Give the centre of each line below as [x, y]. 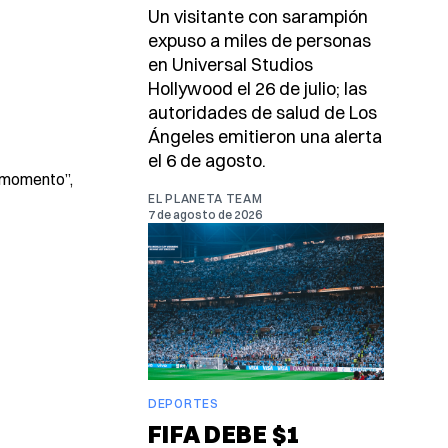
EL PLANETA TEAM [205, 199]
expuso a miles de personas [259, 41]
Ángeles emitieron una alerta [265, 137]
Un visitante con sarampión [258, 17]
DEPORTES [183, 404]
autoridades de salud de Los [262, 113]
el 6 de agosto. [207, 161]
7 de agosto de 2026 [205, 215]
